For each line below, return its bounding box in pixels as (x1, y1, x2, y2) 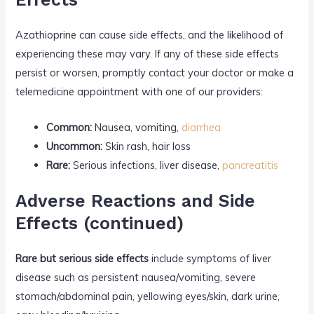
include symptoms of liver (149, 251, 272, 265)
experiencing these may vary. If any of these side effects (15, 47, 280, 61)
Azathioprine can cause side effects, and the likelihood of (15, 28, 284, 42)
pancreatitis (222, 158, 279, 172)
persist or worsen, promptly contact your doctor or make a (15, 66, 294, 80)
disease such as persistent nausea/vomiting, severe (15, 270, 257, 284)
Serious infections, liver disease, (70, 158, 223, 172)
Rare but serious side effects (15, 251, 149, 265)
